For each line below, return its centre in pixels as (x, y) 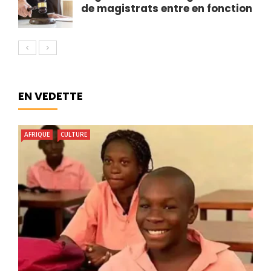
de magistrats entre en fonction (167, 9)
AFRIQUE (37, 135)
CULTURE (74, 135)
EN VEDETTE (51, 96)
